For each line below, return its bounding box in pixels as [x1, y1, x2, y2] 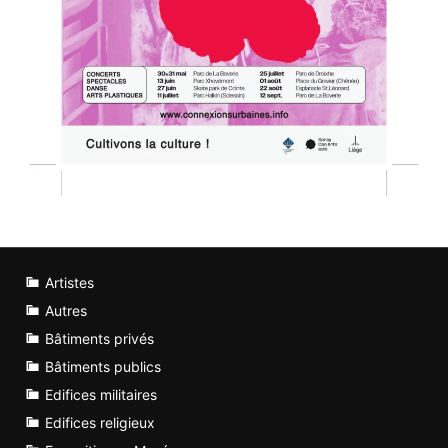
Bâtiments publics [45, 358, 161, 376]
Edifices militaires [45, 386, 157, 404]
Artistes [45, 274, 94, 292]
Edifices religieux [45, 414, 155, 432]
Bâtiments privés [45, 330, 154, 348]
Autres [45, 302, 87, 320]
